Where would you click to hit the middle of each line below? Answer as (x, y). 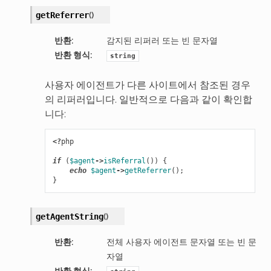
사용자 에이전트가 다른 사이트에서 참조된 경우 (147, 85)
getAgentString (69, 216)
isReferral (124, 161)
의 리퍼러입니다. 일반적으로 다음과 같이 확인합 (148, 99)
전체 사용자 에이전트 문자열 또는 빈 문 (181, 241)
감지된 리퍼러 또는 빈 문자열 (162, 40)
